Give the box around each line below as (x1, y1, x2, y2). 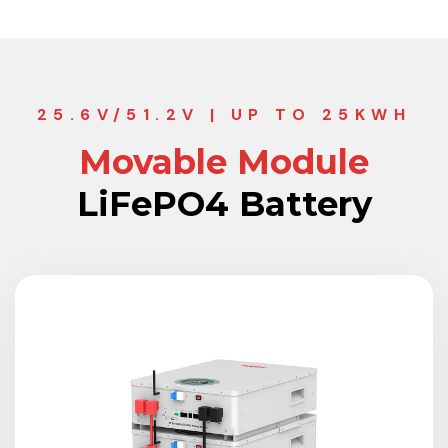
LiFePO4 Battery (76, 183, 372, 225)
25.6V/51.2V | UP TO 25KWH (37, 104, 411, 125)
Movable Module (79, 141, 369, 183)
